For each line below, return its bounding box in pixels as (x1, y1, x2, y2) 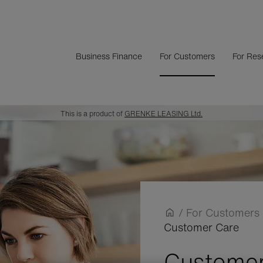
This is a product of (60, 109, 124, 119)
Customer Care (164, 220, 239, 235)
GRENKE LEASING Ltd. (124, 109, 203, 119)
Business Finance (76, 49, 142, 62)
